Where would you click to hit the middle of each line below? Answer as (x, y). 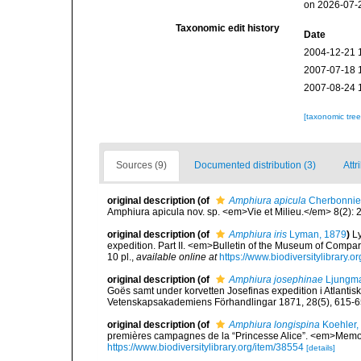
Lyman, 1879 (317, 234)
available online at (176, 257)
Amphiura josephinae (276, 280)
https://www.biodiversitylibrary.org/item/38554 (205, 347)
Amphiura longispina (274, 325)
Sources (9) (141, 165)
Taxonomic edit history (228, 28)
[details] (321, 348)
